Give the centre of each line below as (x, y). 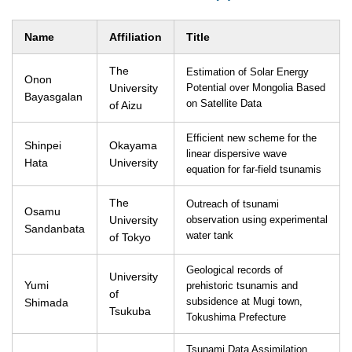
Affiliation (136, 37)
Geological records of (235, 270)
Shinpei (43, 145)
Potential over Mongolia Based (256, 88)
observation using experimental (257, 220)
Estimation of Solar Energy (247, 72)
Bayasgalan (53, 97)
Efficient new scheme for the (251, 138)
